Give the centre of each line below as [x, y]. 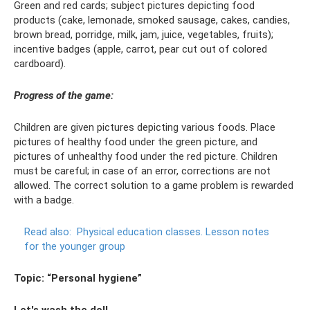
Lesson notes [237, 232]
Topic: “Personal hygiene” [78, 279]
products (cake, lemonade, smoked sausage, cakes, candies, [152, 20]
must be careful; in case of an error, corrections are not [142, 171]
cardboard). [40, 64]
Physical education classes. [140, 232]
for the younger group [75, 247]
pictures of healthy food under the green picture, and [136, 142]
